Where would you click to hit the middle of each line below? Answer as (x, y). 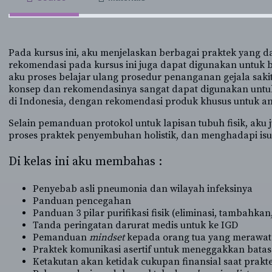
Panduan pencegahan (82, 201)
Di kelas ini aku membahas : (86, 161)
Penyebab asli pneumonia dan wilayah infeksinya (143, 189)
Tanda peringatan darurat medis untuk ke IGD (136, 225)
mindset (108, 237)
